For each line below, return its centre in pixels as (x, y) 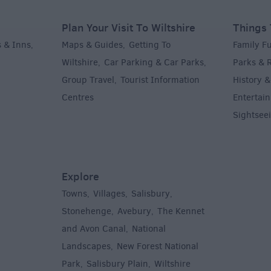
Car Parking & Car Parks (154, 63)
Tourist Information (160, 80)
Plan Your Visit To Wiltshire (129, 28)
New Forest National (158, 247)
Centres (78, 98)
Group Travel (88, 80)
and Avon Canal (94, 229)
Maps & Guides (92, 45)
